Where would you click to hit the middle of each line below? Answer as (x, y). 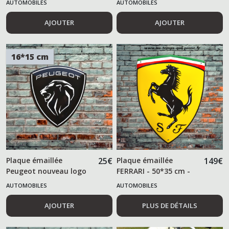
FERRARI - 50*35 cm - (154, 171)
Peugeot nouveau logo (46, 171)
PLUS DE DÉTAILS (170, 206)
